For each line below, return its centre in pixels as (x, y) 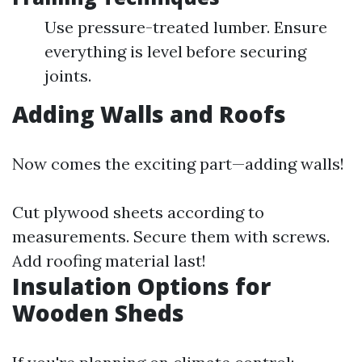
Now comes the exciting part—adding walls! (178, 164)
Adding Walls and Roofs (149, 114)
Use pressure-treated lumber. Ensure (186, 27)
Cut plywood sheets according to (138, 212)
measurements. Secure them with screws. (171, 236)
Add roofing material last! (109, 261)
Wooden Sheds (98, 313)
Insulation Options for (141, 286)
